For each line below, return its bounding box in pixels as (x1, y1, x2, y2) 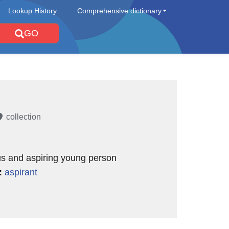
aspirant (4, 167, 37, 177)
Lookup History (8, 7, 57, 15)
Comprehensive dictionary (77, 7, 162, 15)
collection (6, 112, 41, 121)
